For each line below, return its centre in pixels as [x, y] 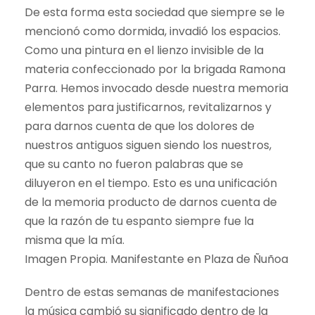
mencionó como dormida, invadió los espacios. [153, 31]
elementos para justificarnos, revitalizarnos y [148, 107]
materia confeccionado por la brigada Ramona [155, 69]
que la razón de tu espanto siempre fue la [139, 221]
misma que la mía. [75, 240]
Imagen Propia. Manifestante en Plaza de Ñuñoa [156, 259]
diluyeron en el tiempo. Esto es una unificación [151, 183]
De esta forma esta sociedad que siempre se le [155, 12]
